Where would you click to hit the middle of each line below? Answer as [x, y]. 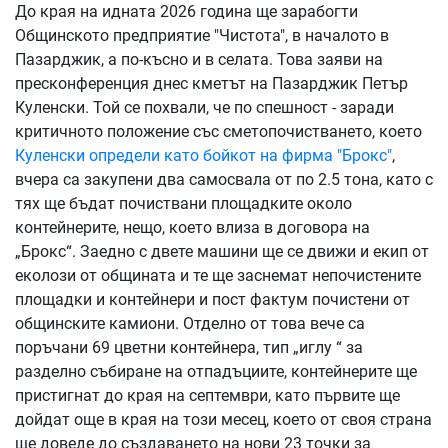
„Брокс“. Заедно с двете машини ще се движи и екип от [222, 251]
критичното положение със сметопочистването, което [218, 131]
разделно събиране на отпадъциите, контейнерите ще [216, 371]
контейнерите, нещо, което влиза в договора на [192, 227]
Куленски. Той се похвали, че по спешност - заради [204, 107]
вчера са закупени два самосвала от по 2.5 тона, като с [224, 179]
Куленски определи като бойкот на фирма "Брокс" [203, 155]
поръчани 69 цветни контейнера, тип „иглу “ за [189, 347]
